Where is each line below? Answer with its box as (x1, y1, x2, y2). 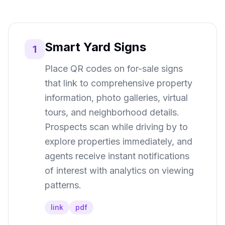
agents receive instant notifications (45, 151, 189, 161)
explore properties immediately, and (45, 136, 192, 147)
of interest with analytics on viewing (45, 165, 194, 176)
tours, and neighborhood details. (45, 107, 179, 118)
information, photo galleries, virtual (45, 92, 188, 103)
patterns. (45, 180, 81, 190)
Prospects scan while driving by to (45, 122, 188, 132)
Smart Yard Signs (45, 40, 146, 54)
